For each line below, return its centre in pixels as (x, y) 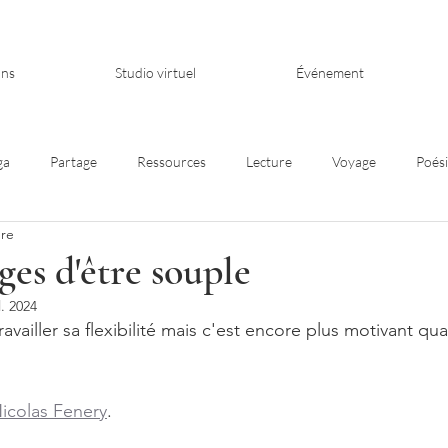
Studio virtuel (155, 72)
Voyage (354, 161)
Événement (330, 72)
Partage (73, 161)
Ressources (171, 161)
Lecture (269, 161)
